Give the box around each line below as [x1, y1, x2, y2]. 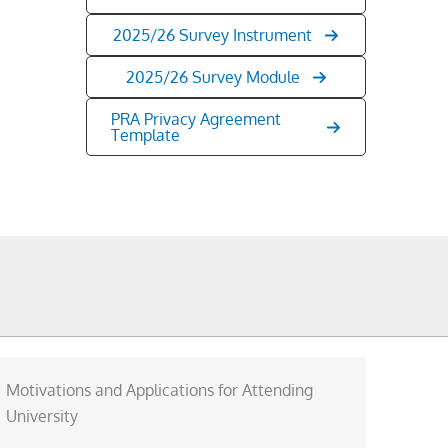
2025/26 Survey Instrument [113, 25, 312, 46]
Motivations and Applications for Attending [5, 380, 313, 401]
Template [111, 125, 180, 146]
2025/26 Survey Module [125, 67, 300, 88]
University [5, 406, 78, 427]
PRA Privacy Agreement [111, 109, 281, 130]
